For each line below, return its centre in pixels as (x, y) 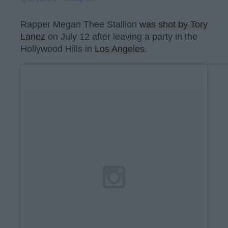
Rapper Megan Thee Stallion (80, 24)
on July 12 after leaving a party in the (121, 36)
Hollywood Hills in (58, 49)
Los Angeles (120, 49)
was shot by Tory (174, 24)
